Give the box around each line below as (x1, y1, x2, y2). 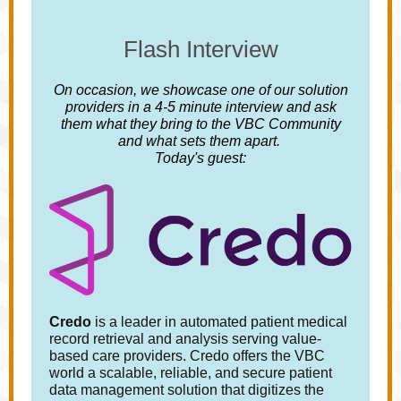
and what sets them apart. (117, 133, 284, 149)
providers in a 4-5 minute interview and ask (64, 99, 337, 115)
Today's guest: (155, 150, 246, 166)
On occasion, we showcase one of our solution (53, 82, 348, 98)
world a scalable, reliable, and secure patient (49, 365, 332, 380)
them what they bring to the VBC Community (60, 116, 341, 132)
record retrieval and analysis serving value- (49, 331, 321, 346)
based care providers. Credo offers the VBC (49, 348, 325, 363)
